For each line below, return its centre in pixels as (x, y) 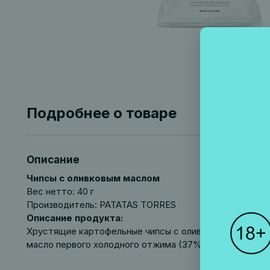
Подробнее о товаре (101, 113)
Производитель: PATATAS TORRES (101, 205)
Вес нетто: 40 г (60, 191)
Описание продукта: (74, 218)
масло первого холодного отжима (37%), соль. (130, 244)
